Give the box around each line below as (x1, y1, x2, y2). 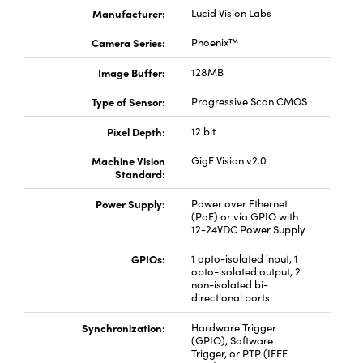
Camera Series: (91, 35, 165, 49)
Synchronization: (81, 320, 165, 335)
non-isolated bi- (190, 277, 268, 292)
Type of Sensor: (91, 94, 165, 109)
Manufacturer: (92, 6, 165, 20)
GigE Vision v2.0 (190, 153, 267, 168)
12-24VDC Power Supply (190, 222, 305, 237)
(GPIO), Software (190, 333, 273, 348)
